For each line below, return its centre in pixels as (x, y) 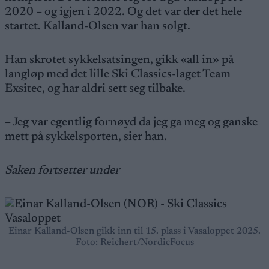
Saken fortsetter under (62, 171)
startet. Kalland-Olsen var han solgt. (98, 26)
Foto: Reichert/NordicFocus (134, 243)
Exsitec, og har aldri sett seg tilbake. (95, 89)
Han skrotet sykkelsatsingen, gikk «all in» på (119, 60)
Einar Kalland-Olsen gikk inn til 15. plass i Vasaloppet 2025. (134, 231)
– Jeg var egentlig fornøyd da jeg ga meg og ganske (131, 122)
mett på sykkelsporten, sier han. (86, 137)
